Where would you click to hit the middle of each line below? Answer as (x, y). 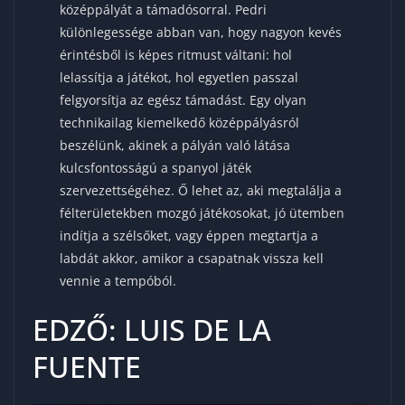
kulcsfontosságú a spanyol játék (156, 167)
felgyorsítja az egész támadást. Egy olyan (184, 99)
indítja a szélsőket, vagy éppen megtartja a (189, 235)
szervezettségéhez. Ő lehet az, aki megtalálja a (201, 190)
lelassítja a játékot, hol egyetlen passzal (179, 77)
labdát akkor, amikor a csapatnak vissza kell (192, 258)
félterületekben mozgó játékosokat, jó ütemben (202, 212)
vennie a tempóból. (118, 280)
